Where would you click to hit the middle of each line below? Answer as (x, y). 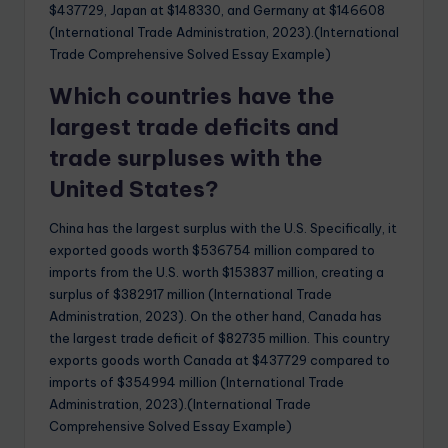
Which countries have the (192, 96)
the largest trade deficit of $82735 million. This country (219, 338)
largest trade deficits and (194, 127)
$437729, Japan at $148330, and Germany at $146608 (217, 10)
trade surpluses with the (186, 158)
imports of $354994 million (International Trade (196, 382)
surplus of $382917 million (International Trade (190, 294)
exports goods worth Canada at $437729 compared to (219, 360)
